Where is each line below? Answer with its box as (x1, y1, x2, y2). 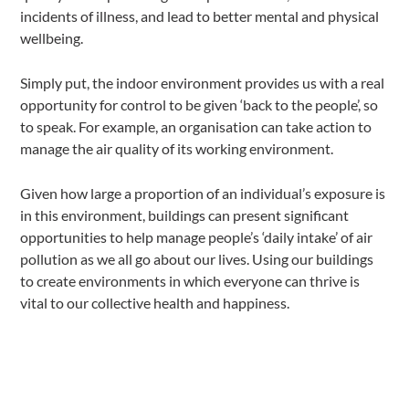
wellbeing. (20, 28, 84, 47)
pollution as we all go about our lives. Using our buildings (20, 249, 374, 267)
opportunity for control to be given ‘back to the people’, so (20, 95, 379, 113)
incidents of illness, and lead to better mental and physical (20, 6, 380, 25)
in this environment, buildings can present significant (20, 205, 350, 224)
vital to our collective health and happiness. (20, 293, 290, 311)
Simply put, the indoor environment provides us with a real (20, 73, 385, 91)
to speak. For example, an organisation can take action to (20, 117, 372, 135)
